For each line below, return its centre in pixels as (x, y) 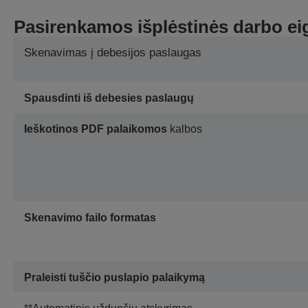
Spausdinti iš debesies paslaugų (109, 98)
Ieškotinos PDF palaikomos (96, 129)
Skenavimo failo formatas (90, 218)
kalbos (185, 129)
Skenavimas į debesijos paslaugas (113, 53)
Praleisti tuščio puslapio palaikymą (114, 278)
